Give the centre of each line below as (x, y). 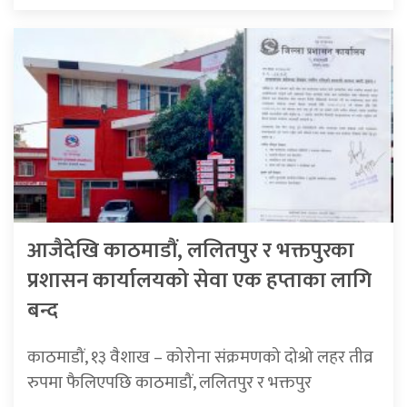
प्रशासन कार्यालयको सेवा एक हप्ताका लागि (199, 280)
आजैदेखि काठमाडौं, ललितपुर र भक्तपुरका (191, 250)
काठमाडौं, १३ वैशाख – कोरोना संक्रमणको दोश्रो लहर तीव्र (200, 357)
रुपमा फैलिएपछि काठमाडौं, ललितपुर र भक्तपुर (169, 382)
